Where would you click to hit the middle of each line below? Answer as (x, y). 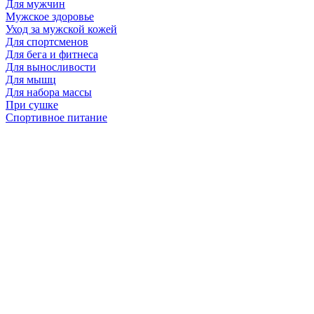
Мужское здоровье (50, 16)
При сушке (32, 104)
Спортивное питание (56, 117)
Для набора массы (49, 92)
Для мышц (31, 79)
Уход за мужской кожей (61, 29)
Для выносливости (51, 67)
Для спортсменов (47, 41)
